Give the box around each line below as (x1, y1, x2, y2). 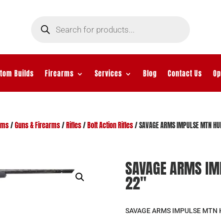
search (30, 20, 50, 31)
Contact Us (167, 68, 202, 79)
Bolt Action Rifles (87, 120, 133, 131)
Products (30, 13, 56, 24)
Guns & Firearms (14, 120, 60, 131)
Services (94, 68, 122, 79)
